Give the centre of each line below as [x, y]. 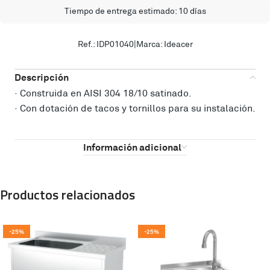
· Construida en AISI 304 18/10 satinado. [103, 92]
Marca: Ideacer [164, 43]
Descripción [42, 77]
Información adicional [132, 147]
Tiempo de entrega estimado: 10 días [135, 10]
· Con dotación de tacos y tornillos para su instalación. [135, 107]
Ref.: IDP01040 [105, 43]
